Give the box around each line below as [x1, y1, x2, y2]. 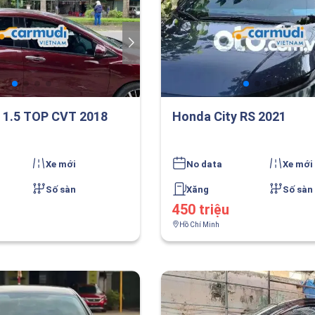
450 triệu [172, 201, 229, 218]
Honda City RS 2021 [172, 109, 286, 124]
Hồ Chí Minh [179, 221, 219, 229]
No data [186, 159, 222, 169]
